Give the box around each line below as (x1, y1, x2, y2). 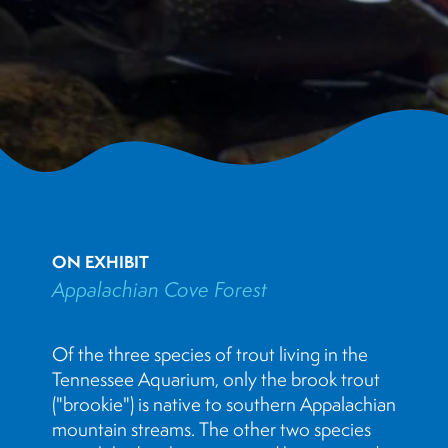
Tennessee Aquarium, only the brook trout (52, 367, 380, 391)
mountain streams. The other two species (52, 417, 371, 441)
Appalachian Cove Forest (52, 275, 267, 303)
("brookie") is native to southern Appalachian (52, 392, 396, 416)
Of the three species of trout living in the (52, 342, 368, 366)
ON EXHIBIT (52, 250, 149, 273)
